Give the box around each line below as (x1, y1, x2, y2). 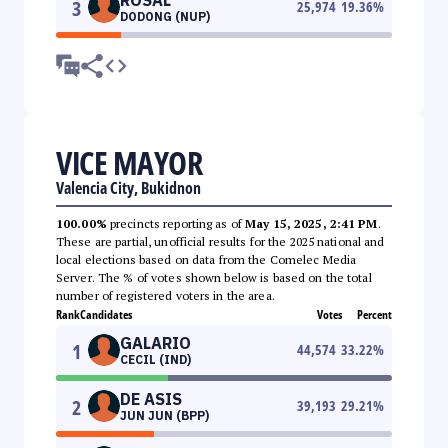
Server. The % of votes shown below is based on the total (56, 269, 372, 285)
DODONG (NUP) (120, 8, 210, 24)
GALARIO (120, 332, 191, 353)
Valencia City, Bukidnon (56, 176, 201, 199)
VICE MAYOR (56, 140, 202, 184)
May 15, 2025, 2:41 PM (245, 215, 378, 231)
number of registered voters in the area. (56, 287, 275, 303)
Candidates (80, 305, 132, 323)
